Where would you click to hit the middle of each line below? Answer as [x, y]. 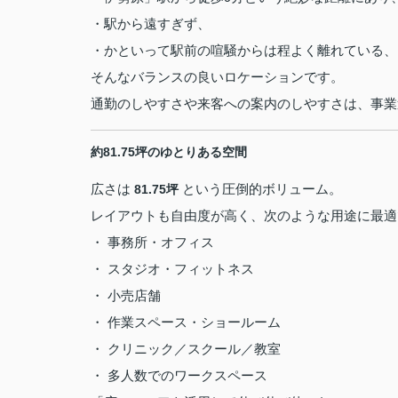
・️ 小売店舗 [126, 295]
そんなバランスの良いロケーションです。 [217, 77]
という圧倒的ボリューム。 [260, 189]
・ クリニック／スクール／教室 [186, 349]
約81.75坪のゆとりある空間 [169, 152]
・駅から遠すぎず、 [151, 24]
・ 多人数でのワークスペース [179, 375]
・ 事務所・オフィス [152, 242]
